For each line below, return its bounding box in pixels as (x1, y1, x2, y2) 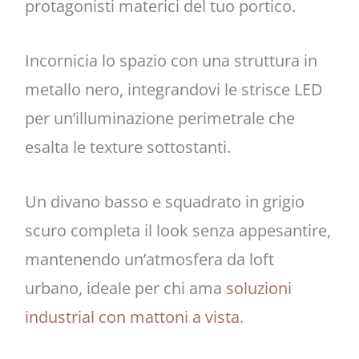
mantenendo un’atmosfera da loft (24, 248, 274, 270)
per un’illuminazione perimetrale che (24, 107, 295, 129)
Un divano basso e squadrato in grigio (24, 190, 305, 212)
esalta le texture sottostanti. (24, 135, 231, 158)
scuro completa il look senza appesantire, (24, 219, 331, 241)
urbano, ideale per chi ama (24, 276, 226, 299)
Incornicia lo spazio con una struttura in (24, 49, 317, 71)
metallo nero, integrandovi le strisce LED (24, 78, 323, 100)
